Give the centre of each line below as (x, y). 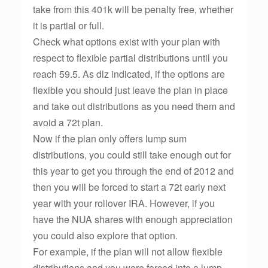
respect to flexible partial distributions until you (130, 58)
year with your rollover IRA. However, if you (124, 203)
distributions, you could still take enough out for (132, 155)
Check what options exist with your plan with (127, 42)
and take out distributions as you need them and (134, 106)
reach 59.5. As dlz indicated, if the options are (129, 74)
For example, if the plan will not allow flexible (128, 252)
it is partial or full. (68, 25)
